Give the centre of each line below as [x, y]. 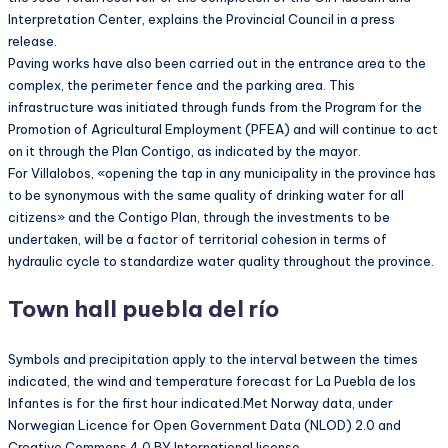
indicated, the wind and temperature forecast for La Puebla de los [212, 380]
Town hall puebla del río [144, 309]
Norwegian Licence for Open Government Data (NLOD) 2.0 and [204, 424]
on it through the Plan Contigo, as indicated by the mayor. [184, 151]
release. [32, 41]
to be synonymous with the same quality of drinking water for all [206, 195]
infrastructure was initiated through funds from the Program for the [215, 107]
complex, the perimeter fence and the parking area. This [181, 85]
